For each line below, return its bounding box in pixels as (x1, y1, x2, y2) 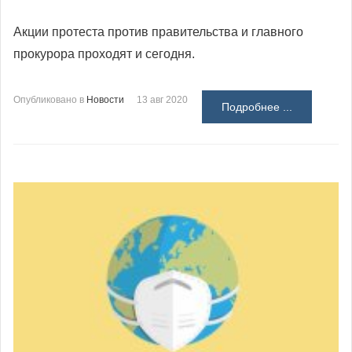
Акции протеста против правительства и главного (13, 25, 303, 39)
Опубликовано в (13, 94, 84, 106)
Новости (86, 94, 124, 106)
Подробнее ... (222, 101, 292, 114)
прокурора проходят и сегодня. (13, 47, 195, 61)
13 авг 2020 (137, 94, 188, 106)
